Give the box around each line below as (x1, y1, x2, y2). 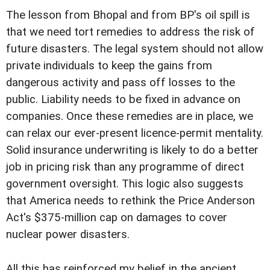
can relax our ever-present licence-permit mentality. (6, 127, 263, 140)
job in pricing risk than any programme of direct (6, 160, 244, 174)
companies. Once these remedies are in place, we (6, 110, 253, 124)
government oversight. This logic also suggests (6, 177, 243, 191)
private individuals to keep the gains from (6, 59, 212, 73)
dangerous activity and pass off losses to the (6, 76, 235, 90)
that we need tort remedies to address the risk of (6, 25, 255, 39)
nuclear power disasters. (6, 228, 130, 242)
